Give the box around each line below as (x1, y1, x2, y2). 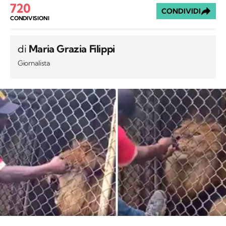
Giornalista (18, 59, 50, 68)
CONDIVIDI (161, 7, 201, 16)
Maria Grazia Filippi (28, 42, 115, 55)
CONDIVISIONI (10, 14, 49, 22)
